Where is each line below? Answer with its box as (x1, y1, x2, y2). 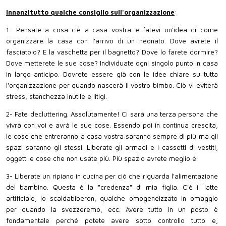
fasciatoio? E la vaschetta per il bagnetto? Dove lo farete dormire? (6, 47, 218, 56)
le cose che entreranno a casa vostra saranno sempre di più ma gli (6, 132, 218, 141)
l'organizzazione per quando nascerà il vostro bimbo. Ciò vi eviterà (6, 81, 218, 89)
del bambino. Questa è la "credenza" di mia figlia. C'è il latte (6, 183, 218, 192)
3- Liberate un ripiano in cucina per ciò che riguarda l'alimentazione (6, 172, 218, 181)
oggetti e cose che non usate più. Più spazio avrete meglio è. (6, 154, 198, 163)
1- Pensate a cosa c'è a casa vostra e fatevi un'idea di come (6, 25, 218, 34)
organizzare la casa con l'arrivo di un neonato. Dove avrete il (6, 36, 218, 45)
